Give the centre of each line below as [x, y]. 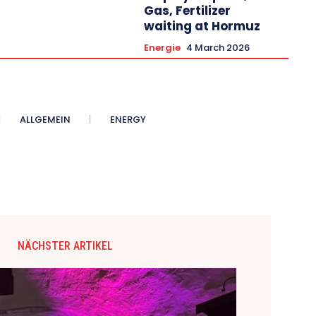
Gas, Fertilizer [187, 10]
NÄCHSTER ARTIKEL [65, 245]
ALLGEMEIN [45, 119]
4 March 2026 [218, 47]
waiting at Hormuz [202, 26]
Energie [162, 47]
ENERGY [128, 119]
